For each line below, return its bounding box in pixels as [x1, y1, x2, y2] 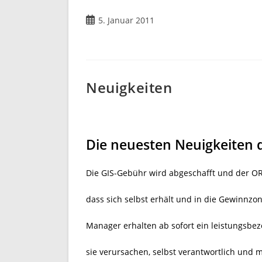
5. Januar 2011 [98, 15, 154, 26]
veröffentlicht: [85, 26, 140, 37]
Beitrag [85, 14, 113, 25]
